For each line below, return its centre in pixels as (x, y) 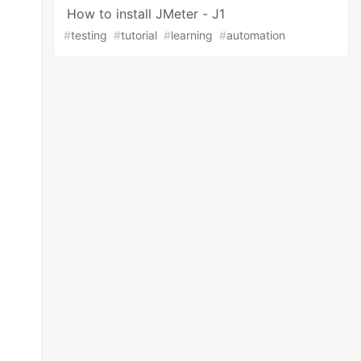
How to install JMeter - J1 (146, 14)
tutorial (139, 35)
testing (89, 35)
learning (192, 35)
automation (256, 35)
